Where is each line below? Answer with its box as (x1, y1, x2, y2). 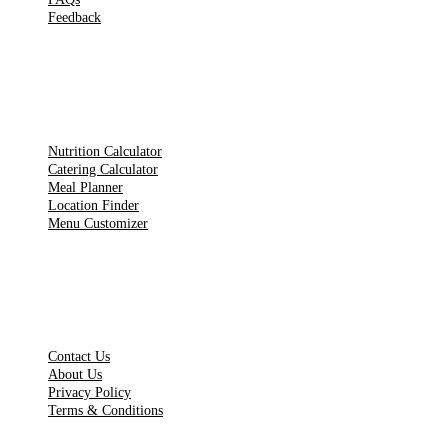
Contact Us (48, 349, 110, 365)
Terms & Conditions (48, 403, 163, 419)
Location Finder (48, 197, 139, 213)
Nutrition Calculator (48, 143, 162, 159)
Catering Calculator (48, 161, 158, 177)
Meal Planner (48, 179, 123, 195)
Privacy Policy (48, 385, 131, 401)
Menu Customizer (48, 215, 148, 231)
